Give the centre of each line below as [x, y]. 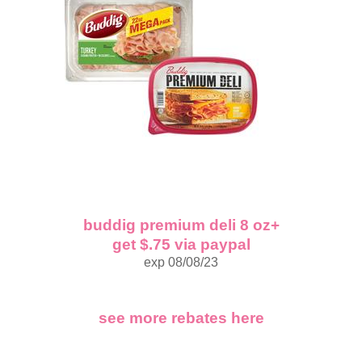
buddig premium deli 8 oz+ [181, 225]
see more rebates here [181, 318]
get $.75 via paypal [181, 245]
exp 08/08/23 [181, 263]
